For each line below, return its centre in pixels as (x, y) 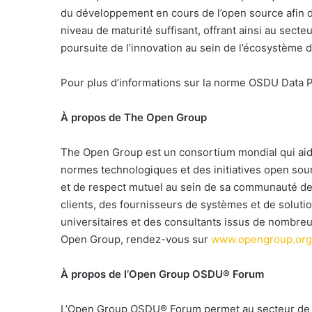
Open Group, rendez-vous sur (136, 239)
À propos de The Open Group (134, 117)
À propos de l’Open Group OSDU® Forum (162, 274)
